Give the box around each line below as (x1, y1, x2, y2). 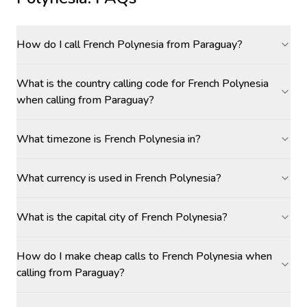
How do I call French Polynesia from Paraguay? (16, 37, 243, 52)
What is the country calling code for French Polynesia (16, 76, 269, 91)
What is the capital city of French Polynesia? (16, 210, 228, 225)
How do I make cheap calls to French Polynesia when (16, 249, 272, 264)
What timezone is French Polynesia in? (16, 132, 201, 147)
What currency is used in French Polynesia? (16, 171, 221, 186)
